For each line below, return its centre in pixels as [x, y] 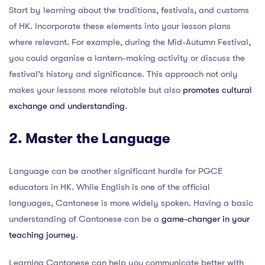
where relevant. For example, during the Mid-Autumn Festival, [130, 42]
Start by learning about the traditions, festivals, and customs [129, 10]
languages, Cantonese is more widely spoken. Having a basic [131, 203]
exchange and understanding [67, 106]
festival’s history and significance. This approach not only [123, 74]
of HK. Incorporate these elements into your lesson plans [120, 26]
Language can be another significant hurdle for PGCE [116, 171]
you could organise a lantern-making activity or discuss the [127, 58]
